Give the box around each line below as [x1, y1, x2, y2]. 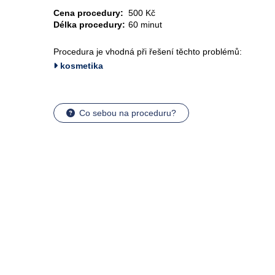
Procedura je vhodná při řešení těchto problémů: [53, 47, 242, 56]
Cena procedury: [53, 8, 123, 18]
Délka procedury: [53, 20, 125, 29]
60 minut [128, 20, 162, 29]
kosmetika [58, 61, 103, 71]
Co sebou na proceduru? [79, 108, 176, 118]
